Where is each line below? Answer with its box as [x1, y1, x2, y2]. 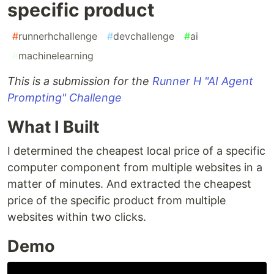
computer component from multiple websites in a [7, 161, 262, 174]
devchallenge [113, 30, 174, 43]
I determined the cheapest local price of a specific [7, 144, 265, 158]
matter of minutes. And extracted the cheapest [7, 177, 251, 191]
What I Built [7, 117, 99, 138]
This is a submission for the [7, 75, 152, 88]
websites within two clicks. [7, 210, 146, 224]
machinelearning [18, 50, 94, 62]
